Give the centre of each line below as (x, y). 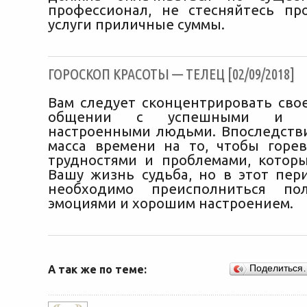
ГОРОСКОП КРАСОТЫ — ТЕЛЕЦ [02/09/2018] (171, 74)
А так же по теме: (97, 269)
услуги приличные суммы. (136, 24)
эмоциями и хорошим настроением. (171, 203)
